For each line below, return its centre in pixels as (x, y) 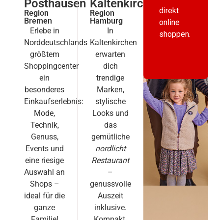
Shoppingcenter (51, 66)
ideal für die (45, 196)
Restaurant (110, 161)
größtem (44, 55)
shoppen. (175, 34)
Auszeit (110, 196)
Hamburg (106, 21)
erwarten (110, 55)
